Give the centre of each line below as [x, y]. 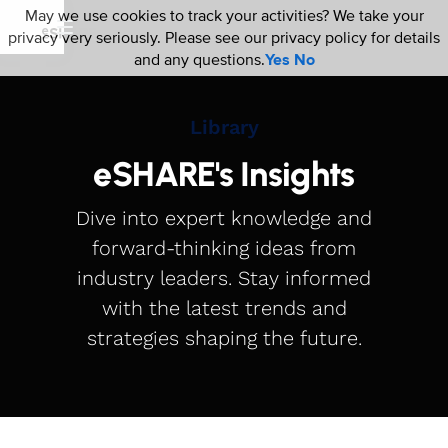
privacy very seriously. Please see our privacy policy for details [224, 38]
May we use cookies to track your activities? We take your [224, 16]
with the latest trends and [224, 308]
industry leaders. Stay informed [224, 278]
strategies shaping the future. [224, 338]
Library [224, 127]
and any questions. [199, 60]
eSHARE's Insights [224, 174]
